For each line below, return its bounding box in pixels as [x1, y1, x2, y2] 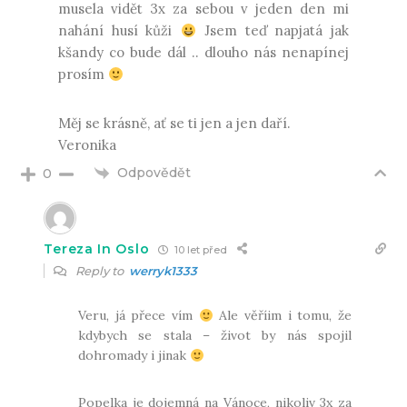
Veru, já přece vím [78, 307, 199, 324]
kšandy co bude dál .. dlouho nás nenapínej [57, 44, 350, 62]
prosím [57, 65, 108, 84]
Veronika [57, 136, 116, 154]
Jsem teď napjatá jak [195, 22, 350, 40]
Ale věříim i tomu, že [213, 307, 352, 324]
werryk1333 [129, 263, 198, 279]
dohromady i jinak [78, 347, 191, 364]
